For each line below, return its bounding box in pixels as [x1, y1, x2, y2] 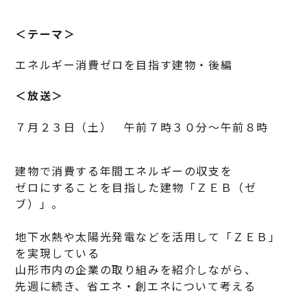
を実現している [15, 244, 100, 261]
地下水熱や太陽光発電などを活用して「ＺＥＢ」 [15, 228, 281, 245]
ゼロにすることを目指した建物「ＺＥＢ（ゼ [15, 178, 257, 195]
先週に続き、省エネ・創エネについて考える [15, 277, 256, 294]
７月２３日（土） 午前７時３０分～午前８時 [15, 118, 269, 135]
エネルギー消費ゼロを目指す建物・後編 [15, 56, 233, 73]
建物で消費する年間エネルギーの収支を [15, 162, 233, 179]
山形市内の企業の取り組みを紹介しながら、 [15, 260, 257, 278]
